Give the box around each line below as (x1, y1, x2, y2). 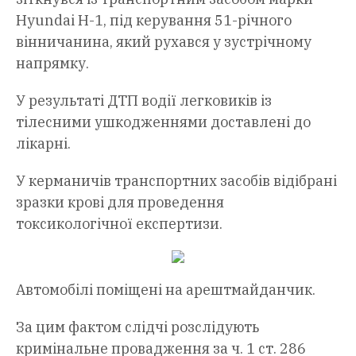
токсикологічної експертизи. (16, 215, 222, 234)
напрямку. (16, 54, 89, 73)
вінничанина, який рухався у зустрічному (16, 33, 311, 52)
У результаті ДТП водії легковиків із (16, 91, 272, 110)
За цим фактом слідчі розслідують (16, 318, 259, 337)
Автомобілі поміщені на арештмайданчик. (16, 281, 315, 300)
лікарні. (16, 134, 71, 153)
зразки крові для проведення (16, 193, 224, 212)
